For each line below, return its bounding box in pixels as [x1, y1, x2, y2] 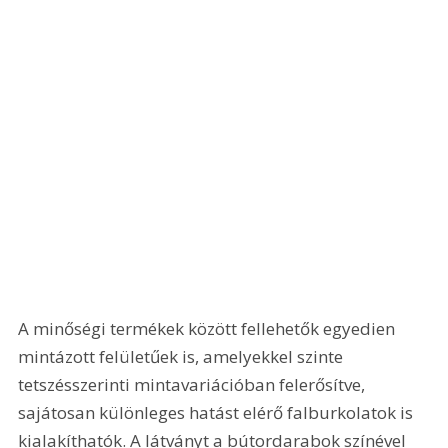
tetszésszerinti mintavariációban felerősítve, [18, 372, 370, 396]
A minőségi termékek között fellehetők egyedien [18, 316, 400, 340]
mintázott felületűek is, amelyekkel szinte [18, 344, 348, 368]
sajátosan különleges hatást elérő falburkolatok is [18, 400, 418, 424]
